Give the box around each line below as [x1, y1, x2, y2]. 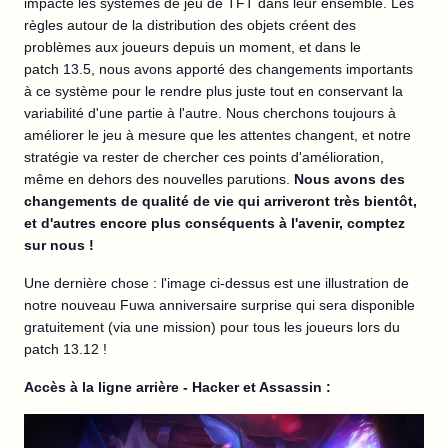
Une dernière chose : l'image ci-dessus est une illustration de [24, 275, 409, 292]
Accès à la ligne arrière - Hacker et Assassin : [24, 379, 331, 396]
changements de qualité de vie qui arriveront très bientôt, [24, 193, 417, 210]
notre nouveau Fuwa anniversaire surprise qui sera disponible [24, 297, 415, 314]
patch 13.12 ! [24, 341, 107, 358]
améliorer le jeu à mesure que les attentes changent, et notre [24, 127, 411, 144]
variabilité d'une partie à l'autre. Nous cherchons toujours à [24, 105, 396, 122]
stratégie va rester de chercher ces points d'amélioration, [24, 149, 384, 166]
